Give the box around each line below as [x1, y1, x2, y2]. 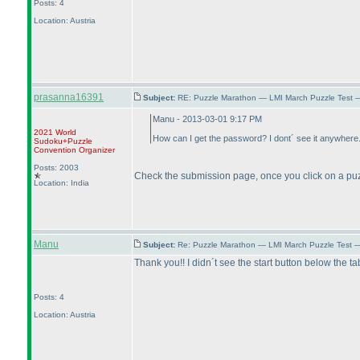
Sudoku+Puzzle [34, 137, 92, 145]
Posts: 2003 [34, 163, 79, 172]
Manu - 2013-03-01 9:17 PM [153, 114, 262, 124]
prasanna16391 [34, 92, 104, 103]
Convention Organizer [34, 145, 115, 154]
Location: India [34, 178, 89, 187]
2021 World [34, 128, 76, 137]
